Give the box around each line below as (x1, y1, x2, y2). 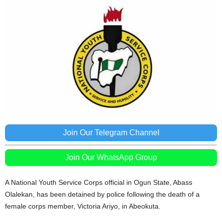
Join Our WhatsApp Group (65, 153, 157, 162)
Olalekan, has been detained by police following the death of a (5, 190, 200, 199)
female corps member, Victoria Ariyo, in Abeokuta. (5, 202, 161, 211)
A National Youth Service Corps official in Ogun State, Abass (5, 178, 192, 187)
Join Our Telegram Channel (62, 128, 160, 137)
